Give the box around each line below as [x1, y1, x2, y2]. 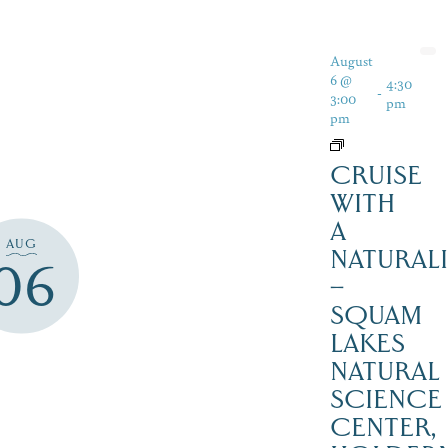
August [329, 49, 373, 70]
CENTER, [329, 410, 436, 443]
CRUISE [329, 158, 422, 191]
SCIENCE [329, 382, 442, 415]
